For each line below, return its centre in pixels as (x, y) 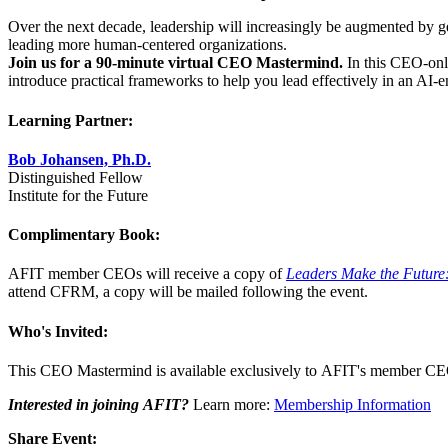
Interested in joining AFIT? (98, 404)
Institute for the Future (78, 195)
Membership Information (352, 404)
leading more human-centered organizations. (147, 45)
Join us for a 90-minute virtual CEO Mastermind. (177, 63)
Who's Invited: (58, 331)
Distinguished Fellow (75, 177)
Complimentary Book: (84, 235)
